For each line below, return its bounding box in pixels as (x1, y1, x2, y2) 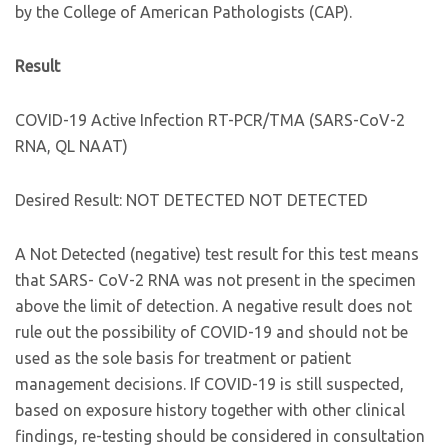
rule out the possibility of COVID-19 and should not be (15, 323, 408, 341)
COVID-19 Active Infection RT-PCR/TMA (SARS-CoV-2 (15, 111, 405, 129)
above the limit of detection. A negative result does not (15, 297, 412, 315)
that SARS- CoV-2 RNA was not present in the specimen (15, 271, 416, 289)
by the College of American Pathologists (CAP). (15, 3, 352, 21)
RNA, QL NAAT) (15, 137, 128, 155)
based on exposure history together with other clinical (15, 401, 405, 419)
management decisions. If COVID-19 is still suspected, (15, 375, 404, 393)
